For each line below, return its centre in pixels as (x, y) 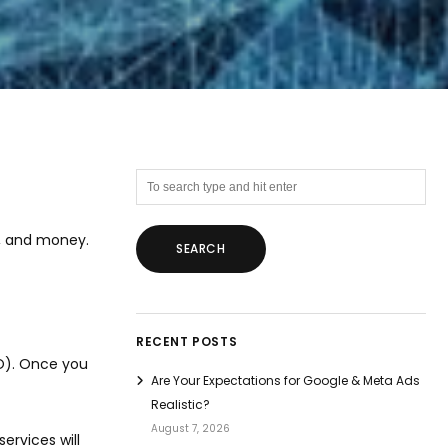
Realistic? (180, 404)
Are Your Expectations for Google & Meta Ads (285, 380)
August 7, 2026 (190, 428)
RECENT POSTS (187, 341)
